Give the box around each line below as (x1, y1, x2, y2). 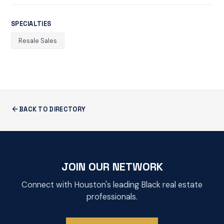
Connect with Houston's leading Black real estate (21, 179, 202, 190)
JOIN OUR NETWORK (61, 159, 163, 173)
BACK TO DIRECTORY (18, 104, 86, 113)
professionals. (86, 191, 137, 202)
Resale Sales (18, 36, 57, 45)
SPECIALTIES (10, 19, 51, 28)
